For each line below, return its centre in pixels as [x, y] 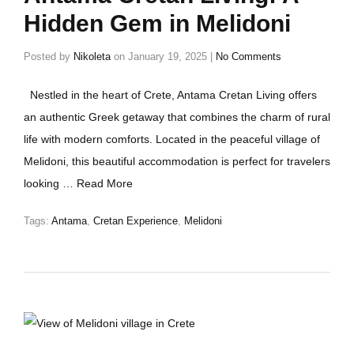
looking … [50, 183]
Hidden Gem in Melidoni [157, 23]
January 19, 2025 [168, 56]
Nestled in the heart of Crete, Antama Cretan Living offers [170, 95]
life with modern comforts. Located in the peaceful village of [172, 139]
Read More [105, 183]
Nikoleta [92, 56]
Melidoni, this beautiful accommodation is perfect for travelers [177, 161]
